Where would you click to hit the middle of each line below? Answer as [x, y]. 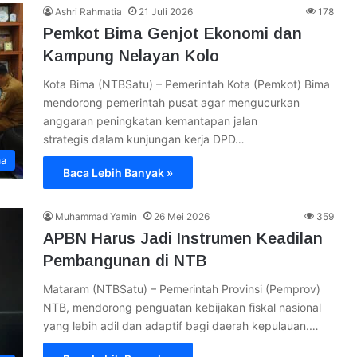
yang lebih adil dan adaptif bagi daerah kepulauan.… [181, 326]
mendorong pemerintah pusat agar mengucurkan [171, 102]
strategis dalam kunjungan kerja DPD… [144, 139]
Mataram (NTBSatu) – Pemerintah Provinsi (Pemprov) [182, 289]
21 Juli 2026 [166, 12]
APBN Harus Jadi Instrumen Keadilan [183, 238]
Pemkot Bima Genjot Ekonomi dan [173, 33]
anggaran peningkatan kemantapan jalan [150, 121]
